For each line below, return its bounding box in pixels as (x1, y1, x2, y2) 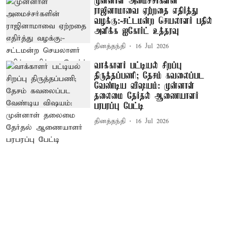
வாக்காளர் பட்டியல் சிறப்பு (94, 60, 182, 71)
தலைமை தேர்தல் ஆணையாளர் (94, 91, 199, 101)
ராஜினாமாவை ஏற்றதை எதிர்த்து (94, 6, 199, 16)
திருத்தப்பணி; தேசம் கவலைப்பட (94, 70, 205, 81)
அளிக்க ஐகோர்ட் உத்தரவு (94, 26, 179, 36)
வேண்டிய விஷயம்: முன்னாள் (94, 81, 195, 91)
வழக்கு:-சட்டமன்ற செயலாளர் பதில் (94, 16, 213, 26)
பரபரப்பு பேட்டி (94, 101, 144, 111)
